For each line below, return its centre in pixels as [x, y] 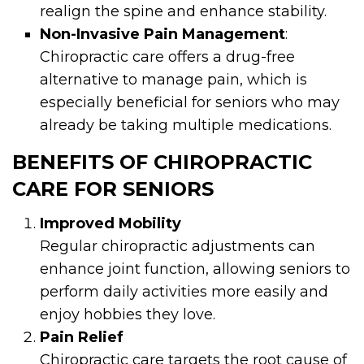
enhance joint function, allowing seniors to [195, 269]
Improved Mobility [111, 223]
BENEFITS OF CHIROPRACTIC [162, 162]
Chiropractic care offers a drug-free [168, 56]
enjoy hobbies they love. [128, 314]
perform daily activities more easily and [184, 291]
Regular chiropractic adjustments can [178, 246]
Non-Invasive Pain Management [163, 34]
